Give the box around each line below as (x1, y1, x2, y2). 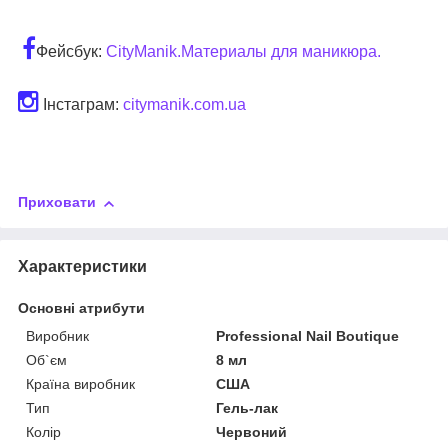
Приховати (18, 194, 96, 211)
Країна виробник (26, 376, 135, 393)
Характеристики (18, 258, 147, 276)
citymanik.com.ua (123, 96, 246, 114)
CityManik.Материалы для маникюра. (106, 43, 381, 61)
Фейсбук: (36, 43, 106, 61)
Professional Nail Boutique (216, 328, 400, 345)
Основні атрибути (18, 300, 145, 317)
